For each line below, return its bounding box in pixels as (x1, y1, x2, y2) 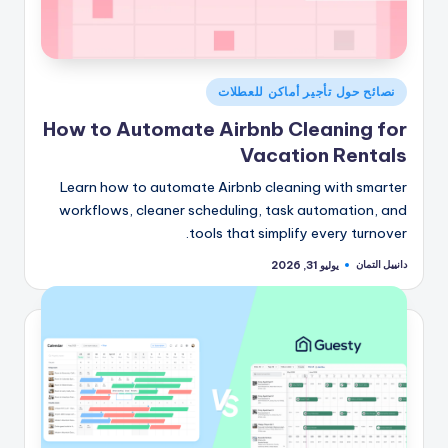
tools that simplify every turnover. (189, 224, 407, 243)
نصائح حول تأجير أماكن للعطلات (217, 83, 395, 99)
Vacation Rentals (240, 143, 407, 168)
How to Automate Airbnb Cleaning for (43, 117, 407, 142)
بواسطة (375, 287, 408, 301)
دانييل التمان (356, 258, 407, 272)
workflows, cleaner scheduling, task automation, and (59, 201, 407, 220)
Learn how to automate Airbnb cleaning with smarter (60, 178, 407, 197)
